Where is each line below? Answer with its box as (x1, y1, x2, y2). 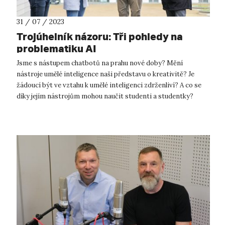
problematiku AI (17, 42, 96, 55)
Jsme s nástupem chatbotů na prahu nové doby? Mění (17, 58, 183, 67)
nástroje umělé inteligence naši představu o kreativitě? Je (17, 69, 194, 78)
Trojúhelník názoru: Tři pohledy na (17, 30, 183, 43)
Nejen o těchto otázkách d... (17, 102, 102, 111)
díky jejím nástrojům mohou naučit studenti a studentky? (17, 91, 193, 100)
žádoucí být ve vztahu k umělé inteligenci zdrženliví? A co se (17, 80, 201, 89)
